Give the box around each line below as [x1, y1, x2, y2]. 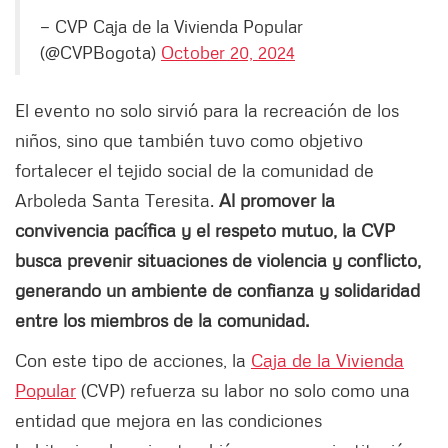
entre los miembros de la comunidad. [15, 309, 309, 332]
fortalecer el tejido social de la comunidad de [15, 159, 374, 182]
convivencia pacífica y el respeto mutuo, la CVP [15, 219, 395, 242]
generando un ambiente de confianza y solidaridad [15, 279, 420, 302]
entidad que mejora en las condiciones [15, 409, 322, 432]
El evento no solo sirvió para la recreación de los [15, 99, 399, 122]
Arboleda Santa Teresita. [15, 189, 219, 212]
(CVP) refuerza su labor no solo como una [76, 379, 410, 402]
